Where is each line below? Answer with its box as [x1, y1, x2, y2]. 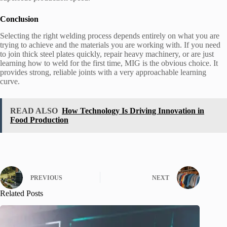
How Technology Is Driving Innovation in [62, 106, 204, 115]
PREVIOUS [30, 174, 62, 182]
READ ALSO [10, 106, 58, 115]
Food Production [10, 115, 68, 124]
